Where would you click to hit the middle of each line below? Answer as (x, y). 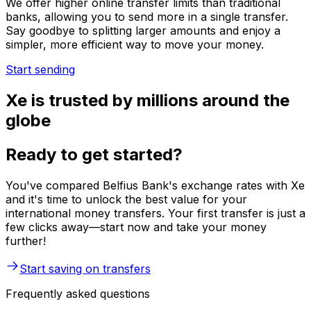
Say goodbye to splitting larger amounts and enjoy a (143, 31)
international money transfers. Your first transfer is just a (155, 213)
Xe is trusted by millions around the (148, 101)
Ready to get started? (94, 155)
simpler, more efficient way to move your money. (135, 45)
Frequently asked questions (78, 293)
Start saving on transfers (85, 268)
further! (26, 241)
